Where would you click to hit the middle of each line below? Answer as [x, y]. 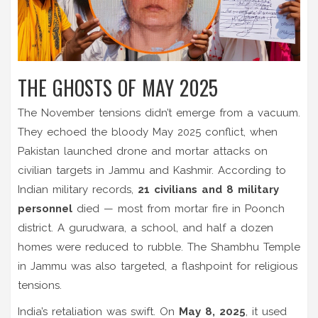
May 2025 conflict [198, 132]
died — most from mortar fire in [159, 208]
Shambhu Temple [256, 247]
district [34, 227]
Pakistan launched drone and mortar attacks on [143, 151]
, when [261, 132]
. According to [249, 170]
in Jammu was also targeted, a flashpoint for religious [158, 266]
